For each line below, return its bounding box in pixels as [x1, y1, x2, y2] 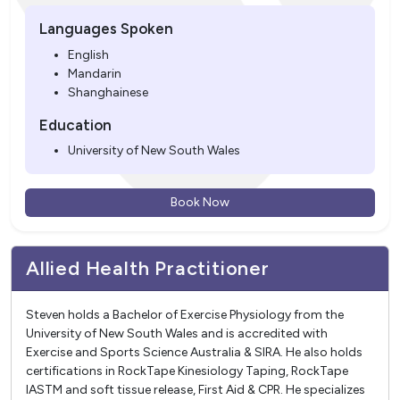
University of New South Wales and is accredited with [26, 326, 328, 342]
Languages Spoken [39, 20, 173, 38]
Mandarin [68, 65, 121, 81]
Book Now [171, 195, 229, 211]
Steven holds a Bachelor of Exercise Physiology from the [26, 307, 344, 323]
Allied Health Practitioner [26, 256, 270, 280]
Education [39, 115, 112, 134]
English [68, 46, 109, 62]
